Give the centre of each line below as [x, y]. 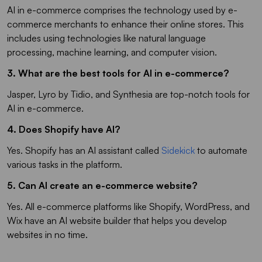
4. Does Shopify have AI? [63, 129]
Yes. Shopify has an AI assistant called [84, 150]
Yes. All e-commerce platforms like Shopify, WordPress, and [128, 206]
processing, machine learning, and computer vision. [113, 52]
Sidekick [179, 150]
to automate [222, 150]
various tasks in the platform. [65, 164]
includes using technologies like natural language [106, 38]
